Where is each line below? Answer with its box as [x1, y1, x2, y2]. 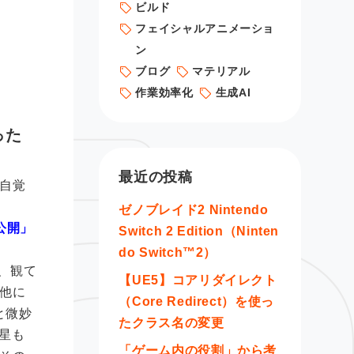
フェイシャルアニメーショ [135, 22, 275, 35]
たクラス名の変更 [119, 316, 224, 330]
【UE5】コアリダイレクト [119, 273, 277, 287]
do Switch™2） [119, 246, 217, 259]
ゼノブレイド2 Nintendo [119, 203, 269, 217]
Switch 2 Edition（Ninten [119, 224, 280, 238]
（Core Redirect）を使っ [119, 295, 274, 308]
